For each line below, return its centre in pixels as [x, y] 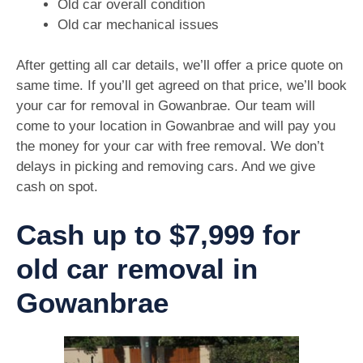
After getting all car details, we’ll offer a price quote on [179, 66]
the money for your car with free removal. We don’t [170, 147]
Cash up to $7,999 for [158, 234]
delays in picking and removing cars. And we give [166, 167]
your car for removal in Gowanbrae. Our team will [166, 106]
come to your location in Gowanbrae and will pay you [176, 126]
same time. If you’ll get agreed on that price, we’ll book [181, 86]
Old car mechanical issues [138, 24]
